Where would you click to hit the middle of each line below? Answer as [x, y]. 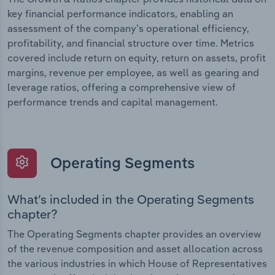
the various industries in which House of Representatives [137, 264]
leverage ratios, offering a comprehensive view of [122, 87]
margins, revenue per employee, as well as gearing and [133, 73]
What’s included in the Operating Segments [131, 199]
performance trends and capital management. [113, 102]
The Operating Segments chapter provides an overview [134, 234]
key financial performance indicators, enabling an [120, 14]
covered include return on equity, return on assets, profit [137, 58]
